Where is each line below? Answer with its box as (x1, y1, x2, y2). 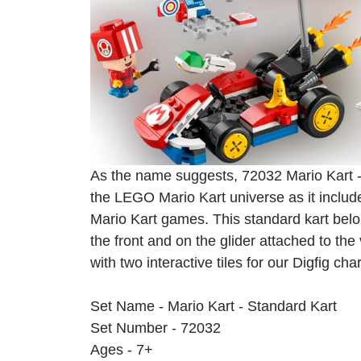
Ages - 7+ (90, 342, 153, 359)
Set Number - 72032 (90, 320, 221, 337)
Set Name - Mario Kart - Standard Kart (90, 298, 337, 315)
